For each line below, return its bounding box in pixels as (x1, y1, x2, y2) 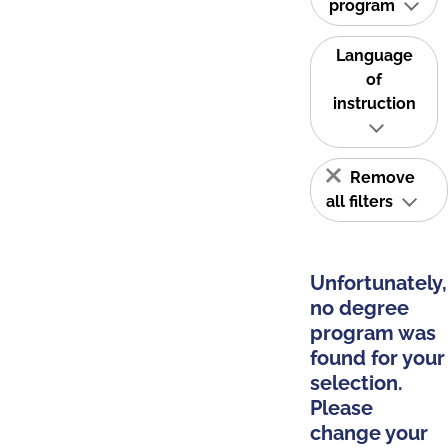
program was (310, 321, 436, 345)
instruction (332, 94, 416, 113)
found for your (310, 346, 445, 370)
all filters (326, 192, 397, 211)
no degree (310, 296, 409, 320)
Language (335, 46, 413, 65)
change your (310, 421, 428, 445)
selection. (310, 371, 403, 395)
